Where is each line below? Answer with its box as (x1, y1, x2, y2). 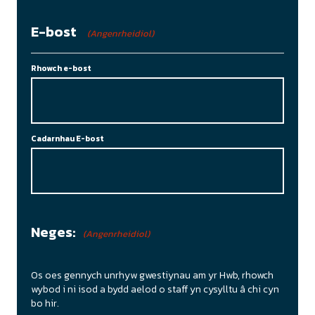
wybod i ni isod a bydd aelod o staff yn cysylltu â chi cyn (31, 281, 279, 297)
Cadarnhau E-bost (31, 131, 104, 144)
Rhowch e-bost (31, 61, 91, 74)
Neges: (31, 221, 75, 243)
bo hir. (31, 295, 59, 311)
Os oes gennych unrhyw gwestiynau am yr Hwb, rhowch (31, 267, 274, 283)
